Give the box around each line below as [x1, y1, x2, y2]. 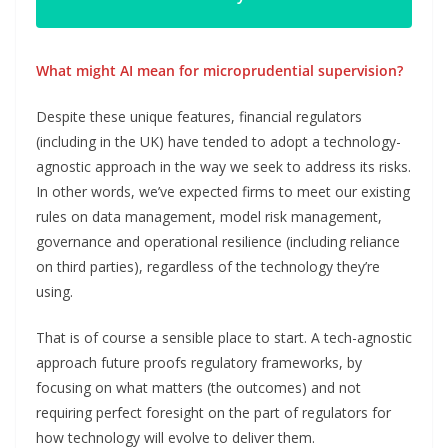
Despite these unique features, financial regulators [36, 106, 362, 126]
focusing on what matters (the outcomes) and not [36, 377, 361, 397]
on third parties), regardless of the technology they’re [36, 256, 380, 276]
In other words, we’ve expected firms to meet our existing [36, 181, 410, 201]
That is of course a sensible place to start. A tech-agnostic [36, 327, 412, 347]
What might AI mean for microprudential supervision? [36, 60, 403, 80]
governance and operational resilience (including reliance [36, 231, 400, 251]
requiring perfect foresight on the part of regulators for [36, 402, 391, 422]
